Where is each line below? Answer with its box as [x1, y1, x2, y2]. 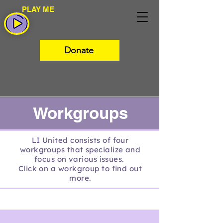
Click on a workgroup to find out [18, 164, 142, 173]
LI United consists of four [31, 135, 129, 145]
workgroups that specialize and [19, 145, 141, 154]
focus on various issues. [34, 154, 126, 164]
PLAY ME [22, 5, 54, 13]
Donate [64, 45, 94, 56]
